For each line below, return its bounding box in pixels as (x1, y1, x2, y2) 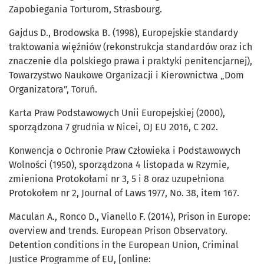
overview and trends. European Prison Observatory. (9, 225, 227, 237)
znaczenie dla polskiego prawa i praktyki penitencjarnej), (9, 55, 252, 67)
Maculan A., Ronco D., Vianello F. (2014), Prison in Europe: (9, 211, 250, 223)
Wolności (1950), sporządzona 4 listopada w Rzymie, (9, 159, 229, 171)
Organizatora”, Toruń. (9, 84, 97, 95)
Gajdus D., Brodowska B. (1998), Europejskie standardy (9, 27, 238, 39)
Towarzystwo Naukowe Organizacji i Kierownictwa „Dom (9, 70, 244, 81)
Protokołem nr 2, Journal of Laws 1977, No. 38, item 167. (9, 187, 239, 199)
